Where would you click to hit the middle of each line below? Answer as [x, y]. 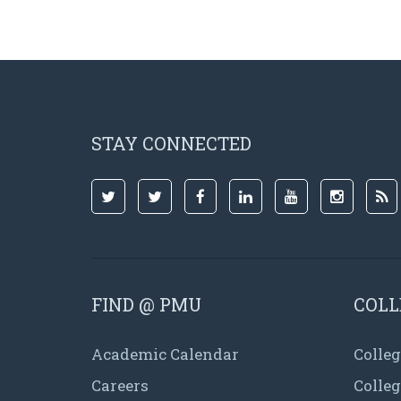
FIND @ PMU [146, 304]
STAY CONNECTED [171, 143]
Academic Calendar [165, 354]
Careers [120, 385]
